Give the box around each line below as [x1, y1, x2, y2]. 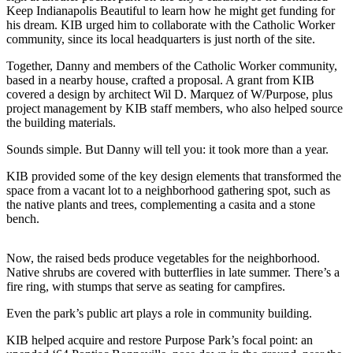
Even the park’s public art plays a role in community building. [6, 306, 312, 320]
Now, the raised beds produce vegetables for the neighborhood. [6, 251, 320, 265]
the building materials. [6, 115, 116, 129]
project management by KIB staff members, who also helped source [6, 101, 343, 115]
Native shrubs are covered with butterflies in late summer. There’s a [6, 265, 340, 279]
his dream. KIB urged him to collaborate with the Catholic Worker [6, 17, 335, 32]
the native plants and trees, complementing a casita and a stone [6, 197, 315, 211]
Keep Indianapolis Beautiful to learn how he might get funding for [6, 3, 335, 17]
